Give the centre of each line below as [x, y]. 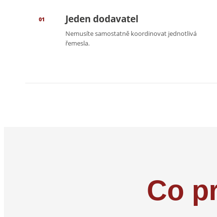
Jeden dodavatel [102, 19]
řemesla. [77, 43]
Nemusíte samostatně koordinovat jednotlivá [131, 34]
